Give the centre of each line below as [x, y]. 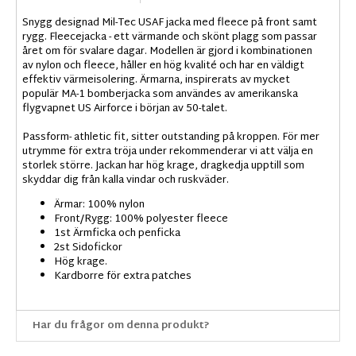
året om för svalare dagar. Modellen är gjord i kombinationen [167, 52]
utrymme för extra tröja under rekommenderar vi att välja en [168, 152]
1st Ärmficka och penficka [117, 234]
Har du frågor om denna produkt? [121, 326]
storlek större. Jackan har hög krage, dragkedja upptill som [163, 166]
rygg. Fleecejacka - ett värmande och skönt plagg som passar [170, 38]
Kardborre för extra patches [125, 277]
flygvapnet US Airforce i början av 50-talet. [126, 109]
